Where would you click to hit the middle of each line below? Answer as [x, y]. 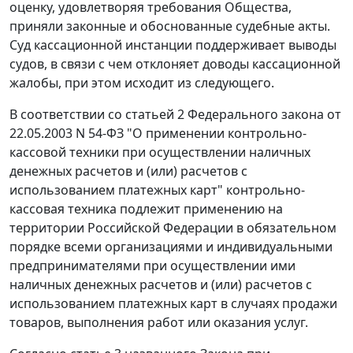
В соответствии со [67, 115]
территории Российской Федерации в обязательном [173, 228]
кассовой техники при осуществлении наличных [160, 152]
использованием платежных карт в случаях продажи [173, 304]
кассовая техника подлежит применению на [146, 209]
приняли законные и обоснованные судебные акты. [170, 26]
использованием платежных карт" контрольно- [157, 190]
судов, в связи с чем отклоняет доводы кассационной [175, 64]
